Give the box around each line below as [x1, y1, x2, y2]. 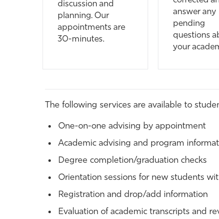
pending [173, 19, 205, 28]
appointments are [58, 23, 125, 32]
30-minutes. [58, 35, 107, 44]
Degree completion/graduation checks [58, 156, 207, 166]
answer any [173, 7, 216, 16]
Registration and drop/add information [58, 190, 208, 200]
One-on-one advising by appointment [58, 122, 206, 131]
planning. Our [58, 11, 109, 20]
